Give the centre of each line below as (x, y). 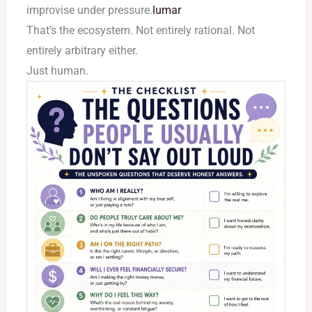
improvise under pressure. (89, 10)
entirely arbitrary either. (82, 50)
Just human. (57, 70)
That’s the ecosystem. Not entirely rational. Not (140, 30)
